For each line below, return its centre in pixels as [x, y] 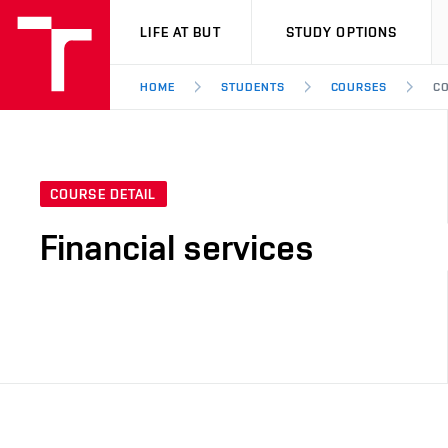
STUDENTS [252, 87]
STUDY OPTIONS [341, 32]
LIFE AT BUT [180, 32]
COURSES [359, 87]
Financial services [177, 247]
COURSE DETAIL [103, 194]
